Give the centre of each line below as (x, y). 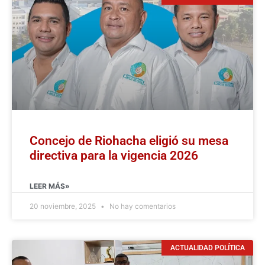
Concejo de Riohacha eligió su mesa (129, 140)
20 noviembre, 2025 (64, 206)
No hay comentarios (142, 206)
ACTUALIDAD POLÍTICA (207, 248)
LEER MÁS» (50, 186)
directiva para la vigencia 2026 (114, 155)
